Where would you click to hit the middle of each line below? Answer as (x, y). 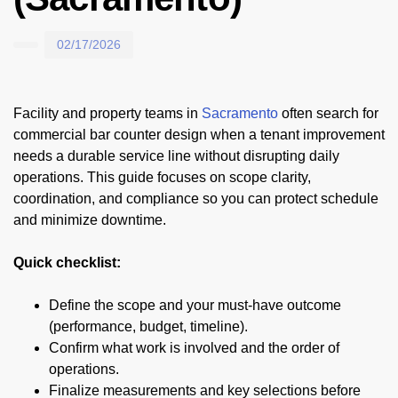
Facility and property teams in (107, 113)
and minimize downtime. (90, 219)
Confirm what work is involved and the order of (194, 347)
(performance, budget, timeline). (148, 326)
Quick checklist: (67, 262)
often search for (328, 113)
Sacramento (240, 113)
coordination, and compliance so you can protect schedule (196, 198)
